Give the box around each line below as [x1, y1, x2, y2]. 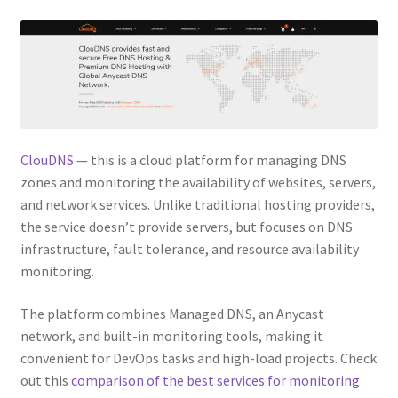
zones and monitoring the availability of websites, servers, [20, 173, 376, 192]
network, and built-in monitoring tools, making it [20, 326, 323, 345]
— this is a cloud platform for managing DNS [73, 151, 346, 170]
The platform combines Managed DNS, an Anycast [20, 304, 324, 322]
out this [20, 370, 71, 389]
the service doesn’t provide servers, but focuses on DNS [20, 218, 353, 236]
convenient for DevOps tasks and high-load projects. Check [20, 348, 377, 367]
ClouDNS [20, 151, 74, 170]
